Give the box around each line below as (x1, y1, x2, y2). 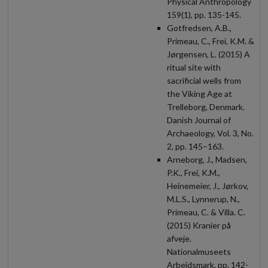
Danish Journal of (167, 114, 231, 125)
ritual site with (167, 62, 221, 72)
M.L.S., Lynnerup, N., (167, 193, 240, 204)
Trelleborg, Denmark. (167, 101, 245, 112)
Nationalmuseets (167, 246, 231, 257)
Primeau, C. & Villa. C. (167, 206, 245, 217)
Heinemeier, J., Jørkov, (167, 180, 248, 191)
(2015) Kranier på (167, 220, 231, 230)
